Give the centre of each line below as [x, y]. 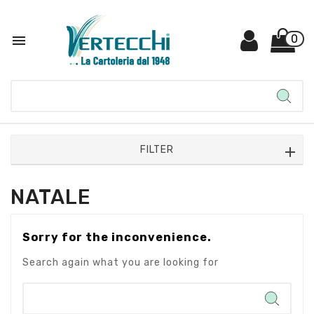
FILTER [157, 150]
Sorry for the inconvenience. [117, 237]
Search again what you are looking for [121, 262]
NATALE [51, 197]
